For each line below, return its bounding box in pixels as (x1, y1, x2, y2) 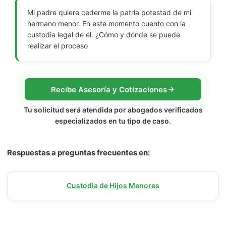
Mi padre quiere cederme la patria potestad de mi (27, 8, 191, 17)
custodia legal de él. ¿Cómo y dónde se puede (27, 30, 180, 39)
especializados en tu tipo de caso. (55, 117, 171, 125)
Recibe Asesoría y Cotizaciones (51, 84, 167, 94)
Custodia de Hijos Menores (67, 181, 159, 190)
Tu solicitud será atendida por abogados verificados (23, 105, 203, 114)
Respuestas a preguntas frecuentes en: (7, 148, 150, 157)
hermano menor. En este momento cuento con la (27, 19, 186, 28)
